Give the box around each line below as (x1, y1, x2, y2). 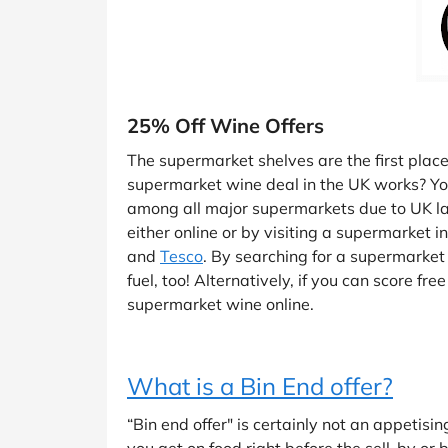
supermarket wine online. (127, 293, 314, 314)
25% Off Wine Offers (127, 112, 324, 138)
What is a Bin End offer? (127, 370, 393, 401)
